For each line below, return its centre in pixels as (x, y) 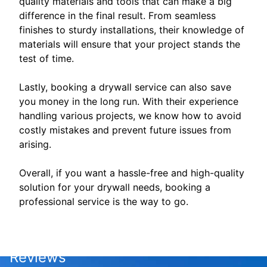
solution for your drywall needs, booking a (115, 187)
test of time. (46, 59)
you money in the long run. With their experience (129, 102)
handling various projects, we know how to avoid (130, 116)
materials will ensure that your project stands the (130, 44)
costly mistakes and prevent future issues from (125, 130)
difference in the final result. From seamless (117, 16)
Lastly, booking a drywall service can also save (125, 87)
